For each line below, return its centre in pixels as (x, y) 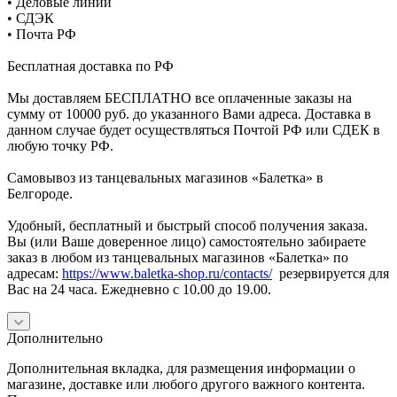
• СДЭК (31, 18)
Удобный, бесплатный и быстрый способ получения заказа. (187, 225)
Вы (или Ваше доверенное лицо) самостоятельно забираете (187, 241)
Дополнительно (55, 338)
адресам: (35, 273)
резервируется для (331, 273)
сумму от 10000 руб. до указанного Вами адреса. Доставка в (189, 113)
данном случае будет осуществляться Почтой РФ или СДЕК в (194, 129)
